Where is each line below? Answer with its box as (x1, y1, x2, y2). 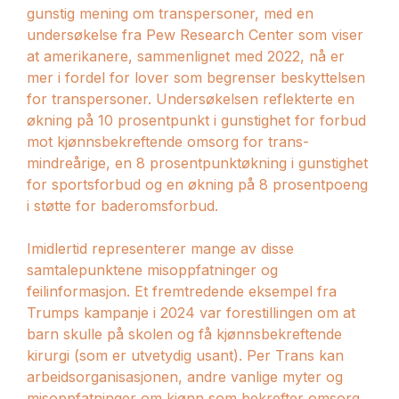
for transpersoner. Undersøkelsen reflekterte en (27, 89, 354, 108)
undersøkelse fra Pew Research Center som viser (27, 25, 363, 44)
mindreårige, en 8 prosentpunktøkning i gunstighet (27, 153, 368, 172)
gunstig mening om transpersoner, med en (27, 4, 313, 22)
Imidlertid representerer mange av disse (27, 239, 294, 257)
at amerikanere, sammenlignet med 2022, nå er (27, 46, 345, 65)
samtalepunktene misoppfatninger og (27, 260, 278, 279)
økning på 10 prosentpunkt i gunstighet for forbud (27, 110, 366, 129)
